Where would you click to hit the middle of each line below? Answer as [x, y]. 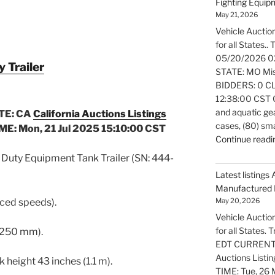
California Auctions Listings [100, 114]
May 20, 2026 [238, 201]
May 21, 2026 [237, 15]
